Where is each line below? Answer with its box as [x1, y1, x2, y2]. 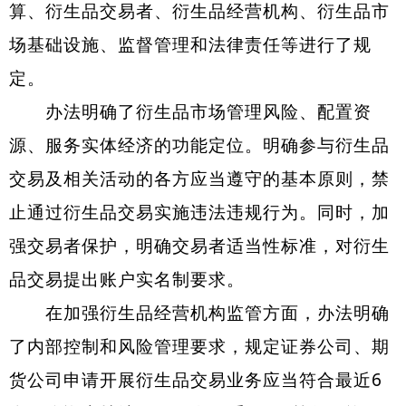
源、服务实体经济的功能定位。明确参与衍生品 [9, 133, 390, 157]
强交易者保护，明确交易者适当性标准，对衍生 [9, 234, 390, 257]
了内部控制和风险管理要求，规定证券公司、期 [9, 334, 390, 358]
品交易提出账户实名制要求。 [9, 267, 245, 291]
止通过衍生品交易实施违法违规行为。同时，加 [9, 200, 390, 224]
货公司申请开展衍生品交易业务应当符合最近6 [9, 368, 382, 391]
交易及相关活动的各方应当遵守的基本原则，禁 [9, 167, 390, 190]
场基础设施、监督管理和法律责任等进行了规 [9, 33, 372, 56]
